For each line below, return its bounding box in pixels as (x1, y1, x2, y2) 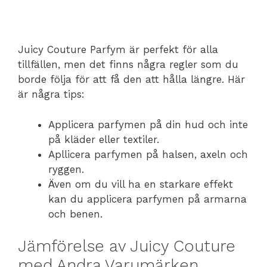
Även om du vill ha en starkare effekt (48, 178, 233, 190)
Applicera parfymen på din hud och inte (48, 118, 248, 131)
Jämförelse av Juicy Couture (18, 237, 235, 256)
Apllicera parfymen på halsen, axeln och (48, 148, 248, 160)
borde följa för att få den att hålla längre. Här (18, 73, 245, 85)
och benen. (48, 207, 103, 220)
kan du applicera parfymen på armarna (48, 193, 247, 205)
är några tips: (18, 88, 85, 100)
